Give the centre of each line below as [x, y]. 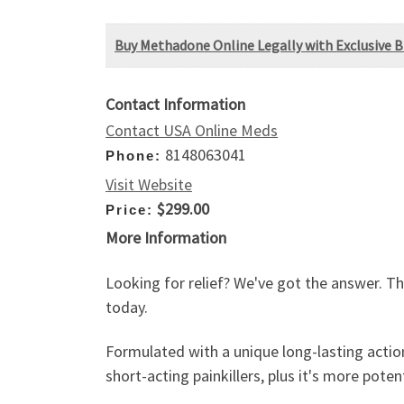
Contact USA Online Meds [192, 131]
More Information [166, 238]
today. [127, 307]
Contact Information [175, 105]
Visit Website [149, 184]
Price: [129, 209]
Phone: [133, 156]
